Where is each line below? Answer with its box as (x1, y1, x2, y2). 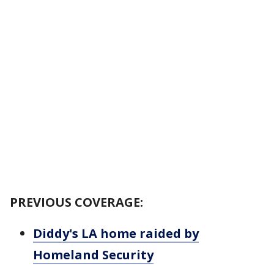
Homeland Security (33, 246, 154, 263)
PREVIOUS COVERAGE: (10, 194, 143, 210)
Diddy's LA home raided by (33, 225, 199, 242)
